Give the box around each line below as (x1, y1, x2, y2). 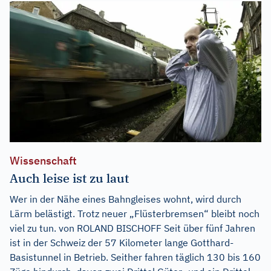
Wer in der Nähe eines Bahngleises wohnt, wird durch (10, 193, 241, 206)
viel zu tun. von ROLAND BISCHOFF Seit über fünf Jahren (10, 222, 255, 235)
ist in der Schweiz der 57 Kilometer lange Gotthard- (10, 237, 233, 249)
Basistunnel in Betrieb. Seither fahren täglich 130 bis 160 (10, 251, 261, 264)
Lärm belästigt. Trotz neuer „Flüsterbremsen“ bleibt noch (10, 207, 260, 220)
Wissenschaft (10, 154, 77, 168)
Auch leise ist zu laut (10, 170, 129, 187)
